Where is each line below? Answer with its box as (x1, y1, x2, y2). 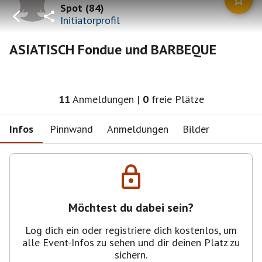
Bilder (182, 122, 209, 136)
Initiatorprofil (60, 13, 120, 27)
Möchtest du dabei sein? (68, 200, 194, 215)
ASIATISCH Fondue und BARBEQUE (9, 40, 216, 58)
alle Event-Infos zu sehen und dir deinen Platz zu (22, 236, 240, 249)
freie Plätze (151, 92, 204, 106)
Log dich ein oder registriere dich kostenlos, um (25, 223, 237, 237)
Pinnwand (50, 122, 93, 136)
